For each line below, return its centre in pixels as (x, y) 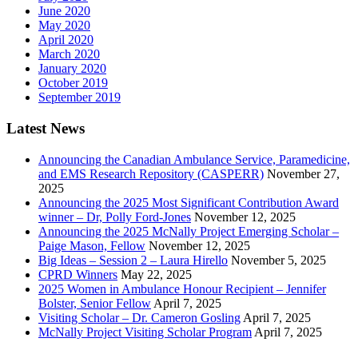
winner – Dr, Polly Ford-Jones (115, 217)
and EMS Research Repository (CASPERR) (151, 173)
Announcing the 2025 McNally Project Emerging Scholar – (189, 231)
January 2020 (72, 69)
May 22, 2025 (156, 274)
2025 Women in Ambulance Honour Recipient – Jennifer (182, 288)
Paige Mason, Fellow (92, 245)
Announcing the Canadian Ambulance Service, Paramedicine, (194, 159)
